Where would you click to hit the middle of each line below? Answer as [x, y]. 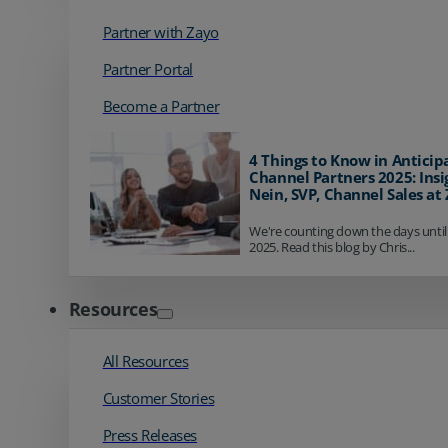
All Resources [145, 360]
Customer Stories [158, 397]
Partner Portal [148, 69]
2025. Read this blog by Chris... [332, 247]
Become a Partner [161, 106]
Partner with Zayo [160, 32]
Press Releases [150, 434]
